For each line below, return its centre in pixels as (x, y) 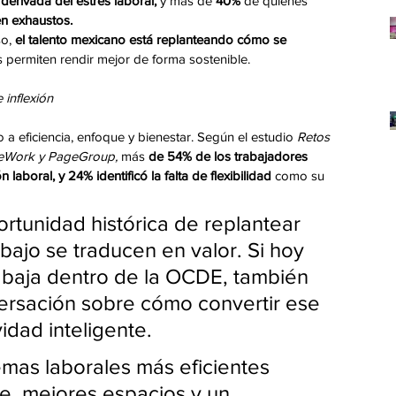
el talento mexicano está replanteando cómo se (152, 40)
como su (300, 176)
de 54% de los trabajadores (228, 156)
